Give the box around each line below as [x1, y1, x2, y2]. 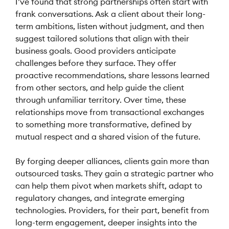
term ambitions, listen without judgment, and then [15, 21, 204, 31]
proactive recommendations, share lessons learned [15, 70, 210, 80]
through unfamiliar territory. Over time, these [15, 95, 186, 105]
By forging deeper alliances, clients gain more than [15, 156, 209, 166]
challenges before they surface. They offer [15, 58, 176, 68]
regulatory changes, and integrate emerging [15, 193, 185, 203]
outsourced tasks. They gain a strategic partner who [15, 168, 214, 178]
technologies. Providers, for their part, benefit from [15, 205, 209, 215]
